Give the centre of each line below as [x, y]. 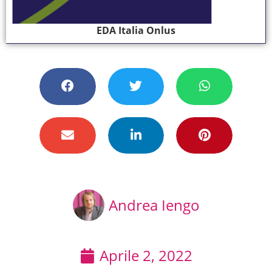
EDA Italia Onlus [136, 30]
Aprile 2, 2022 [146, 256]
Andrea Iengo [154, 205]
